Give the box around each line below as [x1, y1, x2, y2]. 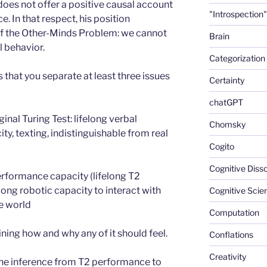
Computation [209, 207, 259, 218]
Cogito [209, 141, 234, 151]
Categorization [209, 52, 265, 63]
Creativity [209, 251, 246, 262]
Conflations [209, 229, 253, 240]
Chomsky [209, 119, 246, 129]
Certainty [209, 74, 244, 85]
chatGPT [209, 97, 243, 107]
